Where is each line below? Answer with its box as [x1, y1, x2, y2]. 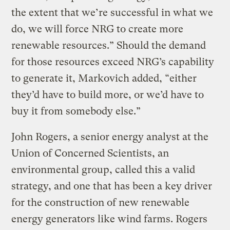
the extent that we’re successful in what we [11, 6, 214, 18]
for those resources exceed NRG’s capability [11, 55, 215, 68]
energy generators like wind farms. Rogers [11, 213, 208, 225]
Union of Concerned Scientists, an [11, 147, 169, 159]
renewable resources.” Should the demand [11, 39, 206, 51]
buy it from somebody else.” [11, 105, 141, 117]
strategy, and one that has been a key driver [11, 180, 213, 192]
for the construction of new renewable [11, 196, 190, 208]
